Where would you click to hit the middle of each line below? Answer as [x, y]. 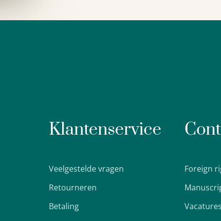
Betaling [64, 206]
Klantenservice [105, 129]
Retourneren [73, 188]
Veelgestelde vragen [86, 169]
